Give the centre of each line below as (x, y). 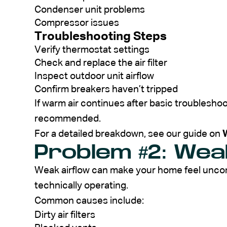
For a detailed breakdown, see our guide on (128, 134)
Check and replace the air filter (101, 63)
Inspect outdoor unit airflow (94, 76)
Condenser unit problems (90, 10)
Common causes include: (89, 201)
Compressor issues (77, 23)
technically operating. (81, 185)
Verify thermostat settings (92, 50)
